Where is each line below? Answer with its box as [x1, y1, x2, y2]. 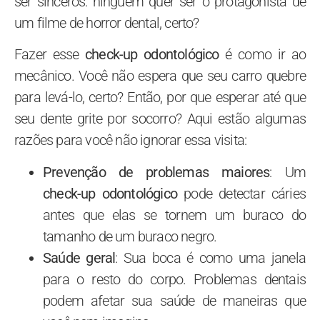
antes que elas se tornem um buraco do [43, 206, 306, 224]
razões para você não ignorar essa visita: [14, 131, 247, 149]
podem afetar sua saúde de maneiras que [43, 291, 306, 309]
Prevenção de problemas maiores [43, 163, 270, 181]
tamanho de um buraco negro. [43, 227, 217, 245]
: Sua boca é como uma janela [115, 249, 306, 266]
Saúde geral [43, 249, 116, 266]
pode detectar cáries [177, 184, 306, 202]
